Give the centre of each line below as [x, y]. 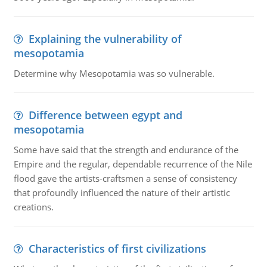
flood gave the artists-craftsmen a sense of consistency [125, 178]
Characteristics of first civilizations [117, 249]
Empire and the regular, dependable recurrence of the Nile [133, 164]
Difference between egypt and [105, 115]
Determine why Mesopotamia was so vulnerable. [114, 73]
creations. [33, 207]
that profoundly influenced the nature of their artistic [122, 193]
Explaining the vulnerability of [105, 39]
